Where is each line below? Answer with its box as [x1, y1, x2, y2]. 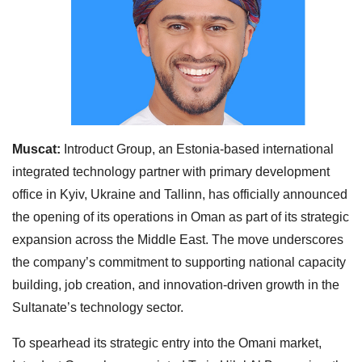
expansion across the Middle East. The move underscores [12, 232, 343, 246]
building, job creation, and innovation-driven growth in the [12, 277, 339, 292]
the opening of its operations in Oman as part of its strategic [12, 209, 349, 224]
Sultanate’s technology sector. [12, 300, 183, 314]
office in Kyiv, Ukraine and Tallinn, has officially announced [12, 187, 347, 201]
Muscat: [12, 141, 64, 156]
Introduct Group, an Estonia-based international [64, 141, 334, 156]
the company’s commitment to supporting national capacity [12, 255, 346, 269]
